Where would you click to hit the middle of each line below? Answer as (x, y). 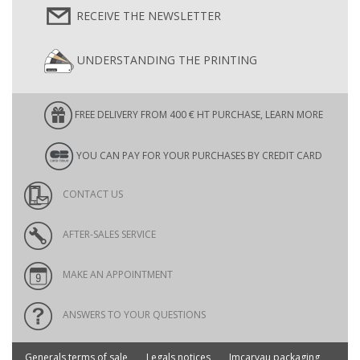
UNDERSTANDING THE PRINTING (166, 59)
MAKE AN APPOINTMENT (117, 275)
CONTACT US (92, 194)
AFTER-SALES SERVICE (108, 235)
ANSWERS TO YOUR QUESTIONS (133, 315)
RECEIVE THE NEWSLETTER (147, 15)
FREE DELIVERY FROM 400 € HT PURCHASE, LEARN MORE (198, 114)
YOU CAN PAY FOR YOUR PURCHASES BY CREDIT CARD (198, 155)
